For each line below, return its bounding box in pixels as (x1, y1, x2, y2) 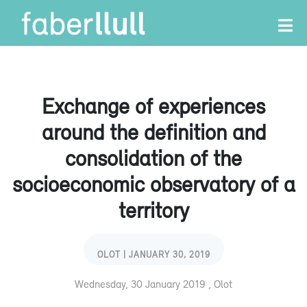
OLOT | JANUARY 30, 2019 (97, 249, 210, 260)
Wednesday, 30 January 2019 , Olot (75, 278, 232, 290)
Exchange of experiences (42, 93, 265, 119)
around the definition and (41, 119, 266, 145)
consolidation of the (65, 145, 242, 171)
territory (118, 197, 189, 223)
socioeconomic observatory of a (12, 171, 295, 197)
